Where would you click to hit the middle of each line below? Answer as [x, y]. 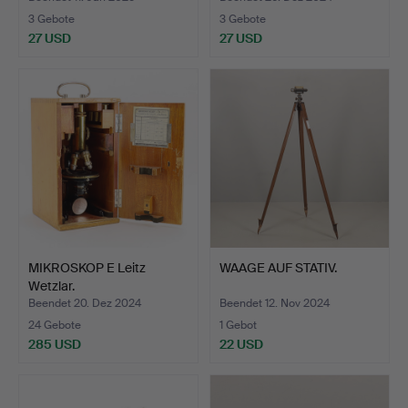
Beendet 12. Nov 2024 [275, 303]
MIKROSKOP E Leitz [87, 267]
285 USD [55, 344]
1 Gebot [238, 325]
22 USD [241, 344]
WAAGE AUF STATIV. [278, 267]
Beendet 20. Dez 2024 [85, 303]
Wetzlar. [51, 286]
